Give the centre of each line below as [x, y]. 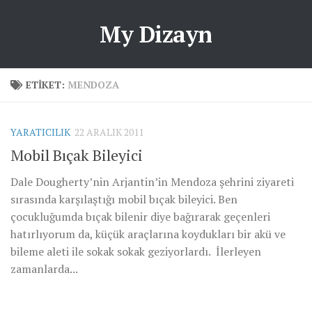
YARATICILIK [40, 132]
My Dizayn [156, 34]
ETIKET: [47, 85]
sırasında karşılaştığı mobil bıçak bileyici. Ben [124, 200]
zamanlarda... [44, 269]
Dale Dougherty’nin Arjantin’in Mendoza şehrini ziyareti [152, 182]
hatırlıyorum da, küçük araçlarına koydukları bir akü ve [148, 234]
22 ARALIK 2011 [109, 132]
